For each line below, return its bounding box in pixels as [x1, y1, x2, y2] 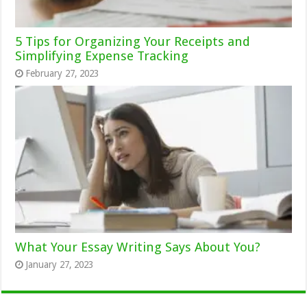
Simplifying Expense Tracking [15, 48, 189, 63]
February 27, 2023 [25, 67, 99, 79]
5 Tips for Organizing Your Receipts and [15, 34, 251, 49]
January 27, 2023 [25, 258, 94, 270]
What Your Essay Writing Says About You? [15, 239, 261, 254]
